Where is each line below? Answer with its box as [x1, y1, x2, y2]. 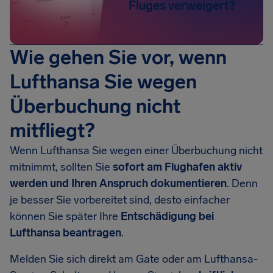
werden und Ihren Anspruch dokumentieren [10, 177, 227, 190]
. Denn [227, 177, 258, 190]
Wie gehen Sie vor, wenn [10, 46, 227, 69]
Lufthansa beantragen [10, 226, 121, 239]
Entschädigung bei [121, 210, 214, 223]
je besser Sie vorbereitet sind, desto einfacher [10, 193, 230, 207]
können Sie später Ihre [10, 210, 121, 223]
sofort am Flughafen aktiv [113, 160, 242, 174]
